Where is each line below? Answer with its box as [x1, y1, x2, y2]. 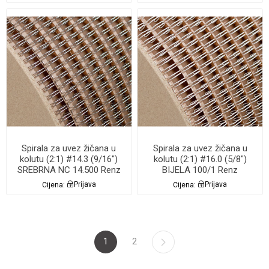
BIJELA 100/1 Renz [162, 164, 238, 175]
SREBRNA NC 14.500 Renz [17, 164, 121, 175]
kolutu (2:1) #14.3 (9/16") [20, 153, 118, 165]
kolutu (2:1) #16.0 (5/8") [153, 153, 247, 165]
